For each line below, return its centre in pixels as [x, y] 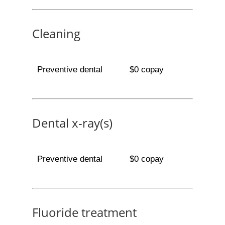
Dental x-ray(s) [72, 123]
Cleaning [56, 33]
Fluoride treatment [84, 212]
